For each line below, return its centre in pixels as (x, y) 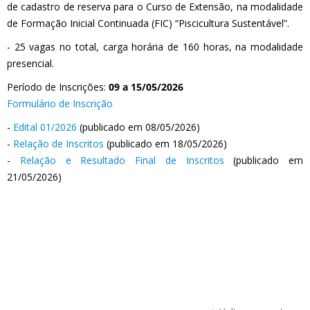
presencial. (30, 63)
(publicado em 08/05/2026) (138, 127)
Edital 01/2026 (45, 127)
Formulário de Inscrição (60, 103)
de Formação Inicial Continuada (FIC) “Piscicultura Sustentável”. (148, 23)
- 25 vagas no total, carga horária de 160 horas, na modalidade (155, 47)
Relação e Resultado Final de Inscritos (122, 160)
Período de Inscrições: (58, 87)
